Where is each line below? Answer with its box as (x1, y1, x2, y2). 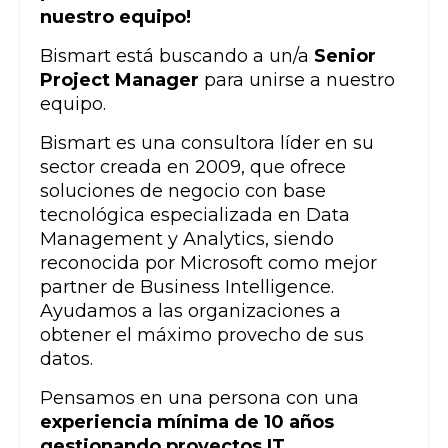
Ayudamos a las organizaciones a (40, 299, 341, 322)
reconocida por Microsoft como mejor (40, 251, 377, 274)
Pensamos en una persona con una (40, 386, 359, 409)
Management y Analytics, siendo (40, 227, 334, 250)
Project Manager (40, 68, 204, 91)
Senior (309, 44, 376, 67)
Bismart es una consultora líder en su (40, 131, 374, 154)
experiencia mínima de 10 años (40, 410, 334, 433)
